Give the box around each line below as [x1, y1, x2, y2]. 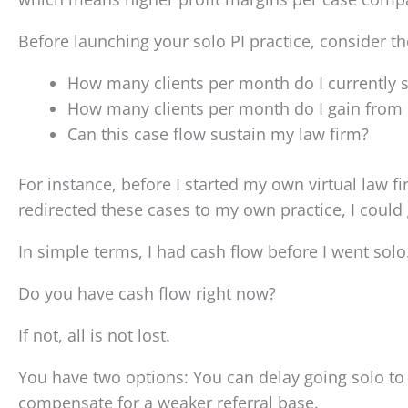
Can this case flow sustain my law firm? [67, 123, 369, 145]
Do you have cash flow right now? [18, 282, 276, 304]
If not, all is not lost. [18, 324, 170, 346]
